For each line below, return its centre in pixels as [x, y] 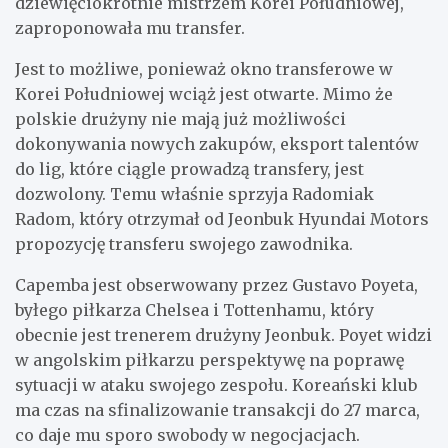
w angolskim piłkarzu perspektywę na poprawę [209, 359]
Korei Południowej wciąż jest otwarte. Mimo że [204, 93]
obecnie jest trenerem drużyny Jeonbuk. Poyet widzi [223, 334]
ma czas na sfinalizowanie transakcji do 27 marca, [217, 409]
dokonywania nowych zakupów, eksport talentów [217, 143]
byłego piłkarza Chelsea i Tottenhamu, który [194, 309]
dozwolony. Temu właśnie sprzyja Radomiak [194, 193]
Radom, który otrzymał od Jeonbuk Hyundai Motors [222, 218]
